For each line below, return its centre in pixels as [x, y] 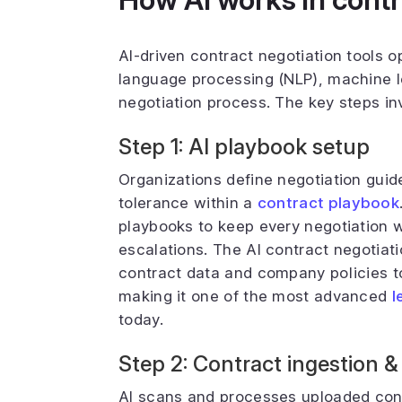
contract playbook [328, 203]
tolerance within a [188, 203]
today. [141, 319]
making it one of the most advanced [255, 296]
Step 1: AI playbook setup [244, 147]
